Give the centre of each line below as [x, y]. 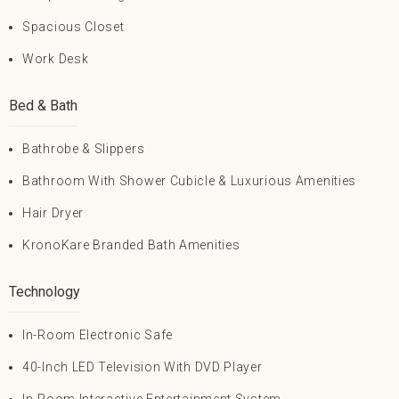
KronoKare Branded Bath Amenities [131, 245]
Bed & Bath [43, 106]
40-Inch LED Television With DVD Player [142, 367]
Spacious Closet [73, 27]
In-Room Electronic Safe [98, 335]
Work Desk [56, 59]
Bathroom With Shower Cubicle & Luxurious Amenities [189, 181]
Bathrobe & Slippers [84, 149]
